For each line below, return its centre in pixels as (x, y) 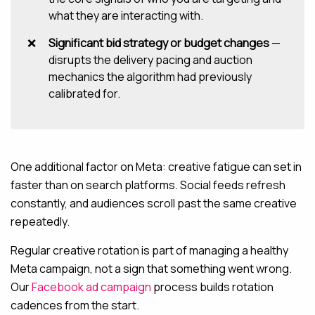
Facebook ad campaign (91, 287)
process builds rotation (212, 287)
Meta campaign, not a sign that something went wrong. (151, 269)
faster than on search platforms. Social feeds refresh (148, 185)
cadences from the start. (75, 305)
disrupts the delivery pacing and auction (150, 60)
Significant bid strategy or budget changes (159, 43)
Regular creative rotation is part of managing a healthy (149, 250)
